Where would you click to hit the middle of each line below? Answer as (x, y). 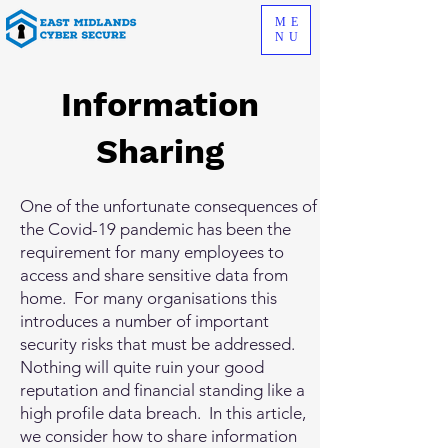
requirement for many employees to (152, 252)
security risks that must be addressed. (159, 344)
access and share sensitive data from (154, 275)
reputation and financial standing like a (162, 390)
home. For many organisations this (148, 298)
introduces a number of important (144, 321)
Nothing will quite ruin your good (142, 367)
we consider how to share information (158, 436)
